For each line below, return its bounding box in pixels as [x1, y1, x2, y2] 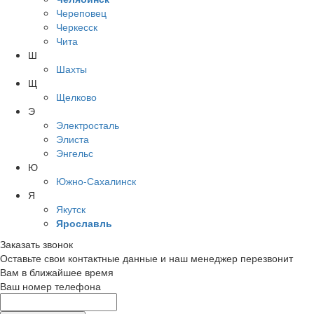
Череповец [56, 6, 107, 20]
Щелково [56, 90, 97, 104]
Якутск [56, 202, 86, 217]
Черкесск [56, 20, 97, 34]
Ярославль [56, 216, 112, 231]
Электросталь [56, 118, 119, 132]
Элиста [56, 132, 89, 146]
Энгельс [56, 146, 93, 161]
